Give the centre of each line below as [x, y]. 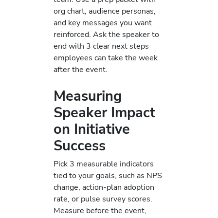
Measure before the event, [100, 211]
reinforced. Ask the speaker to [106, 34]
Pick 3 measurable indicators [104, 164]
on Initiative [92, 129]
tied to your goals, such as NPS [108, 176]
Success [80, 145]
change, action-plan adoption [104, 187]
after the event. [81, 69]
